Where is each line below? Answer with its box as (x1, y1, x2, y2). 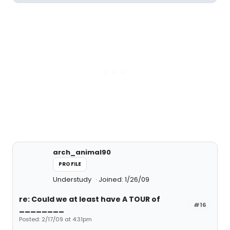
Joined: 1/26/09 (99, 175, 149, 184)
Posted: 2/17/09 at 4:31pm (19, 215, 92, 223)
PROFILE (59, 160, 82, 168)
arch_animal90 (53, 147, 111, 157)
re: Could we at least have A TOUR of (19, 194, 160, 204)
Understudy (53, 175, 93, 184)
